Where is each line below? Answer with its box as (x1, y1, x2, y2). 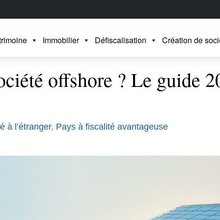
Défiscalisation (95, 34, 146, 46)
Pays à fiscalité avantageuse (56, 122, 168, 132)
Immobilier (43, 34, 79, 46)
